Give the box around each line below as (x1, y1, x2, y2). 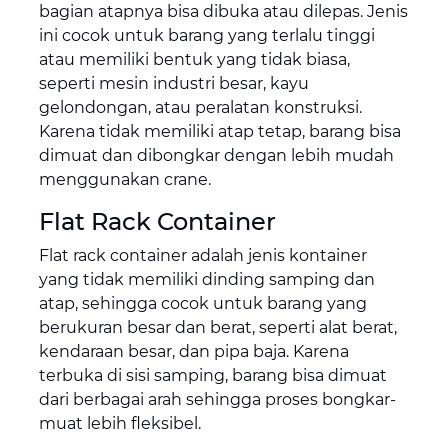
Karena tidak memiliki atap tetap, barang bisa (38, 122, 401, 142)
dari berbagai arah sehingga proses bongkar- (38, 390, 396, 410)
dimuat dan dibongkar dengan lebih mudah (38, 146, 394, 166)
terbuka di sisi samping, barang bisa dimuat (38, 366, 387, 386)
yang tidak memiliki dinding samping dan (38, 270, 375, 290)
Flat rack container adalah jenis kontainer (38, 246, 367, 266)
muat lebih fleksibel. (38, 414, 201, 434)
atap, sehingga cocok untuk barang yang (38, 294, 367, 314)
